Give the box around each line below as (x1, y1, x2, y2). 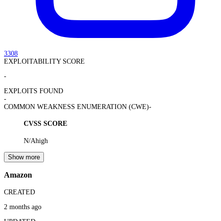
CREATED (4, 188, 35, 196)
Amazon (4, 170, 32, 180)
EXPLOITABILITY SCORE (4, 57, 85, 65)
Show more (8, 153, 40, 161)
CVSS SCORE (24, 120, 67, 128)
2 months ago (4, 203, 41, 211)
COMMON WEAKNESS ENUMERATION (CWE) (4, 103, 149, 110)
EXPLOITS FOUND (4, 87, 63, 95)
